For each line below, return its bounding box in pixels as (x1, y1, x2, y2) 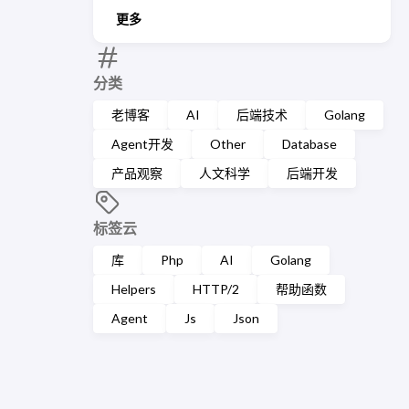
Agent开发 (111, 135, 173, 152)
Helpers (111, 280, 156, 297)
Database (282, 135, 337, 152)
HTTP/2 (193, 280, 239, 297)
